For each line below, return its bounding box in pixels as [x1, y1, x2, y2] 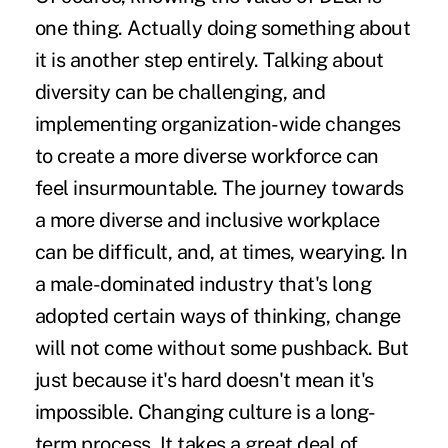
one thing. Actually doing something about [34, 16, 411, 41]
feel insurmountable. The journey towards [34, 176, 404, 201]
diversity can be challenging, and [34, 80, 326, 105]
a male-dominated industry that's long [34, 272, 372, 297]
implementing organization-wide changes [34, 112, 401, 137]
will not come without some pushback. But [34, 336, 409, 361]
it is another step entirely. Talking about [34, 48, 384, 73]
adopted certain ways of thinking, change [34, 304, 401, 329]
